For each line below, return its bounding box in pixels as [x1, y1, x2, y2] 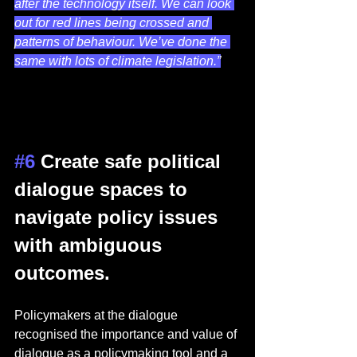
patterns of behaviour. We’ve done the [14, 35, 230, 49]
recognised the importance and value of [14, 328, 240, 342]
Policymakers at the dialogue [14, 308, 181, 323]
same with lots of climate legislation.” [14, 54, 221, 69]
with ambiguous [14, 234, 167, 257]
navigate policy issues [14, 206, 223, 229]
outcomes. [14, 262, 121, 284]
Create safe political [35, 151, 226, 173]
